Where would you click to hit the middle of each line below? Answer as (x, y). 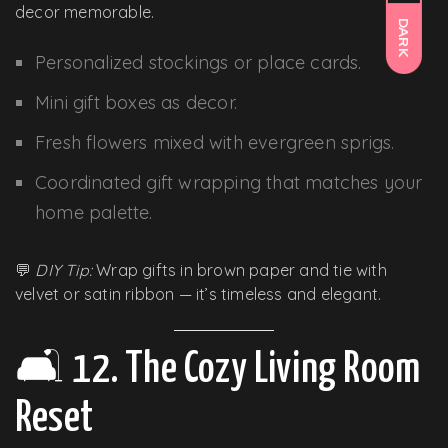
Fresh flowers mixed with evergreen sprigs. (215, 142)
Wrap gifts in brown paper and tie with (239, 269)
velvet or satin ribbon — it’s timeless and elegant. (198, 293)
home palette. (94, 212)
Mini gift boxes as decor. (136, 102)
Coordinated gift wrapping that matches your (229, 182)
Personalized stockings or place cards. (198, 62)
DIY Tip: (64, 269)
